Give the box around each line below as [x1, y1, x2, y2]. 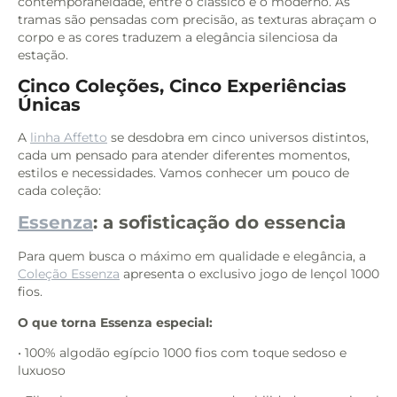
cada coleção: [18, 182, 101, 198]
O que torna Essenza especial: [18, 314, 213, 331]
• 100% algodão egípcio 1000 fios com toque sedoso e [18, 344, 346, 361]
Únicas [18, 93, 81, 115]
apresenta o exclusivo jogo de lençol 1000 [120, 266, 379, 283]
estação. [18, 47, 68, 64]
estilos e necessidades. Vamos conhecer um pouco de [18, 164, 349, 181]
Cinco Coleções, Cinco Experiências [18, 74, 346, 97]
